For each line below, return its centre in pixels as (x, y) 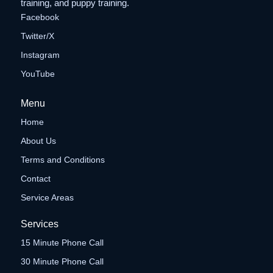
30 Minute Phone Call (62, 262)
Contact (35, 179)
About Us (38, 141)
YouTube (37, 74)
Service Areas (47, 198)
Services (39, 224)
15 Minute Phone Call (62, 243)
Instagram (40, 55)
